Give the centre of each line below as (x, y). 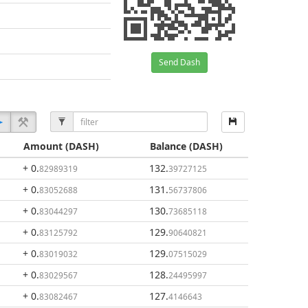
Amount (43, 146)
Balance (168, 146)
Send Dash (179, 62)
